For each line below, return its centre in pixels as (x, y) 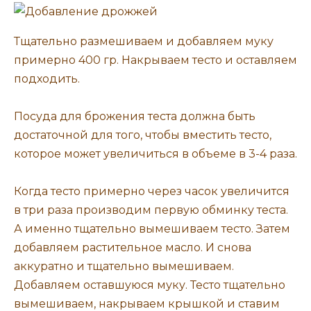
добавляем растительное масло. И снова (133, 248)
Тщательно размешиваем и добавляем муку (144, 41)
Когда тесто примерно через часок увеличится (152, 192)
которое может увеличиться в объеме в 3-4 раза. (155, 153)
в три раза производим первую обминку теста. (151, 210)
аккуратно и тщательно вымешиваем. (124, 267)
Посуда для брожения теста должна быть (135, 116)
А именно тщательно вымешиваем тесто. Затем (152, 229)
